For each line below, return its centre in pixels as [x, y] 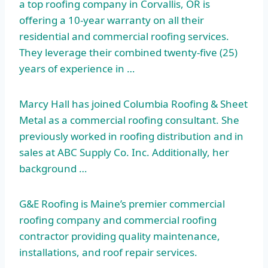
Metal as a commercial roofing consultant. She [129, 120]
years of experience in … [77, 69]
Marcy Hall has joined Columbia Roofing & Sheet [133, 104]
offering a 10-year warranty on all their [112, 20]
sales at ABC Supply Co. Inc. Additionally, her [124, 153]
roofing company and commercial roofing [118, 220]
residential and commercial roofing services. [124, 36]
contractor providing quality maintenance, [120, 236]
